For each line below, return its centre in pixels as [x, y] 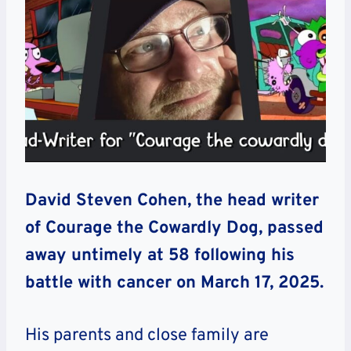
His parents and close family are [147, 336]
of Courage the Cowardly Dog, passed [174, 229]
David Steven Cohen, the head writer [172, 201]
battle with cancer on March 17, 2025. [174, 284]
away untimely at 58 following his [160, 256]
